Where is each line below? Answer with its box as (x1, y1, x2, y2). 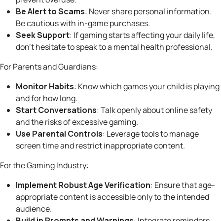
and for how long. (16, 93, 77, 104)
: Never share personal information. (85, 6, 212, 17)
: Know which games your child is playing (74, 81, 220, 92)
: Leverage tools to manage (103, 128, 199, 140)
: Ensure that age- (150, 180, 215, 191)
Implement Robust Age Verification (16, 180, 150, 191)
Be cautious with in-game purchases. (16, 18, 150, 29)
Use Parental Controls (16, 128, 103, 140)
